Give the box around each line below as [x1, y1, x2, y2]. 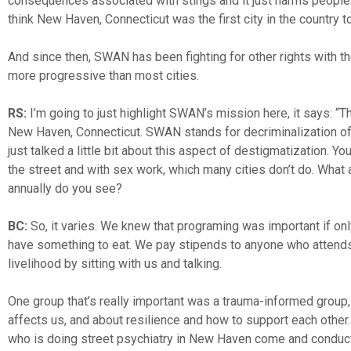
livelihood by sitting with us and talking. [8, 255, 222, 271]
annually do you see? [8, 180, 122, 196]
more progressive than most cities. [8, 67, 199, 83]
